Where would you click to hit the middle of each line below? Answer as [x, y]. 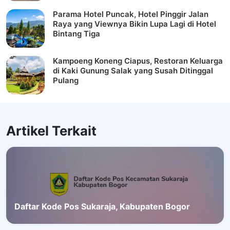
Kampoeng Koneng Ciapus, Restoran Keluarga [138, 61]
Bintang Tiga [76, 34]
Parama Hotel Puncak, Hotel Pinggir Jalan [131, 14]
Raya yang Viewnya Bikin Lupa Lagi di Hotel [135, 24]
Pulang [66, 81]
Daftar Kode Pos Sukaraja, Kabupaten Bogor [102, 207]
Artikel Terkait [51, 131]
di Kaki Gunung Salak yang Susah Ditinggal [133, 71]
